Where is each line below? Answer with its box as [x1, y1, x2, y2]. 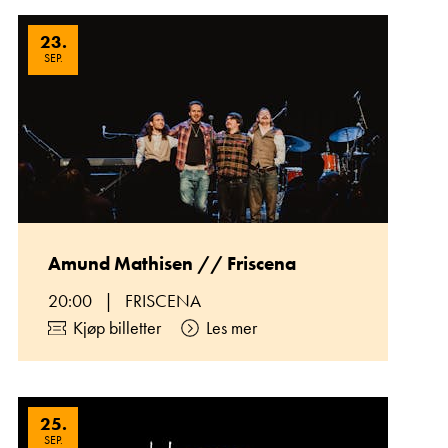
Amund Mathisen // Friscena [48, 251, 296, 276]
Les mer [206, 316, 257, 339]
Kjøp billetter [73, 316, 161, 339]
